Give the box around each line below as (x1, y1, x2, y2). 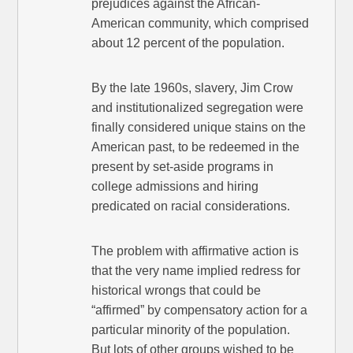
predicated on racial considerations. (91, 199, 291, 214)
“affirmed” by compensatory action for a (91, 303, 308, 318)
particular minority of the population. (91, 323, 291, 337)
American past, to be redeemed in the (91, 140, 300, 154)
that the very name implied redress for (91, 264, 301, 278)
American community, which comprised (91, 17, 310, 31)
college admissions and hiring (91, 180, 259, 194)
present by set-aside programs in (91, 160, 274, 174)
